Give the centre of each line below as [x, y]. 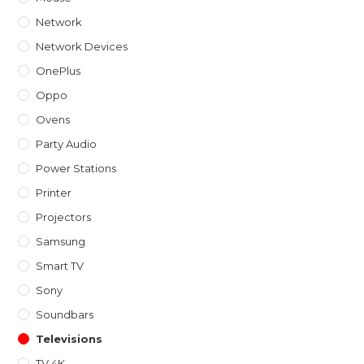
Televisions [69, 339]
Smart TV [60, 266]
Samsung [61, 242]
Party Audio [67, 144]
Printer [54, 193]
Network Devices [82, 47]
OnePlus [58, 71]
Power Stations [76, 169]
